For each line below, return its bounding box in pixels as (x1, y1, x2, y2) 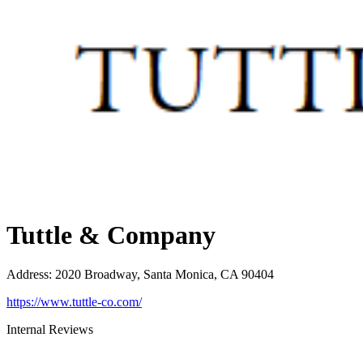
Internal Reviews (6, 322, 93, 337)
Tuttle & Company (6, 220, 216, 250)
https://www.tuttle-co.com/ (6, 295, 142, 310)
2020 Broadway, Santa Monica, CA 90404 (55, 267, 274, 282)
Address (6, 267, 49, 282)
